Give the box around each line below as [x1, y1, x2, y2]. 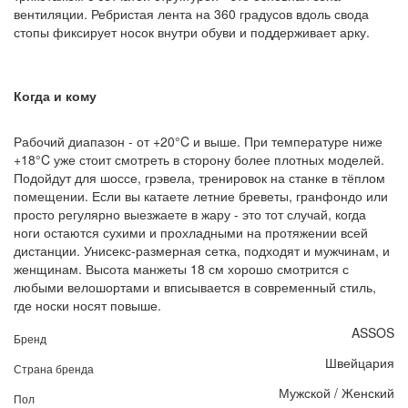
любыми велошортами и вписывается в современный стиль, [14, 277, 376, 296]
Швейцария [325, 352, 394, 372]
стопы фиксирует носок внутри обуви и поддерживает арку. [14, 22, 370, 41]
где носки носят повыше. [14, 295, 161, 314]
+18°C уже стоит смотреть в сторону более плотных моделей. [14, 149, 384, 168]
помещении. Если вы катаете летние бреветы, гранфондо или [14, 186, 388, 205]
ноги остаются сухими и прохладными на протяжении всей [14, 222, 368, 241]
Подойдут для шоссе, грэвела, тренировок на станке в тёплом [14, 168, 385, 187]
